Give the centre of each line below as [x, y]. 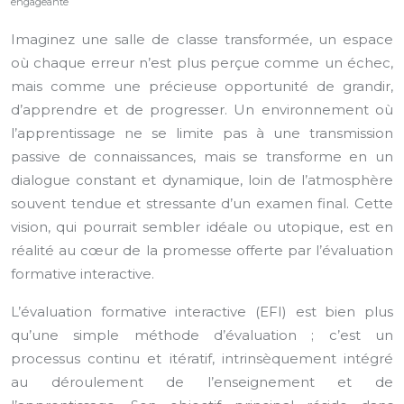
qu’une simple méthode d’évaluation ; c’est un [202, 335]
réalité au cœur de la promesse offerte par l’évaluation [202, 250]
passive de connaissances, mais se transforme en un [202, 156]
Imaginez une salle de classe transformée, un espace [202, 39]
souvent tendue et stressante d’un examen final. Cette [202, 203]
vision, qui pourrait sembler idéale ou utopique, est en [202, 227]
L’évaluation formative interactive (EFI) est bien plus [202, 312]
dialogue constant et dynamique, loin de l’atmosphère [202, 180]
